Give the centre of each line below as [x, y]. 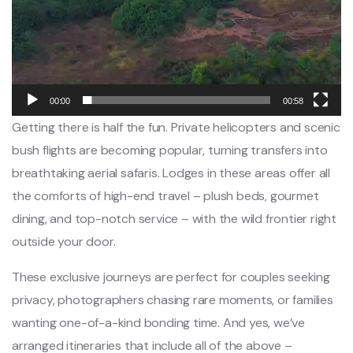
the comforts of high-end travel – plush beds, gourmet [165, 196]
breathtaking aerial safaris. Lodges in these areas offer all [171, 173]
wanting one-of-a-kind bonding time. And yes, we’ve [158, 323]
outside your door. [64, 242]
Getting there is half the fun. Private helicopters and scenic [176, 128]
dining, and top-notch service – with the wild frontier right [174, 219]
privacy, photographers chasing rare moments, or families [173, 300]
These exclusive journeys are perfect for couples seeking [171, 277]
